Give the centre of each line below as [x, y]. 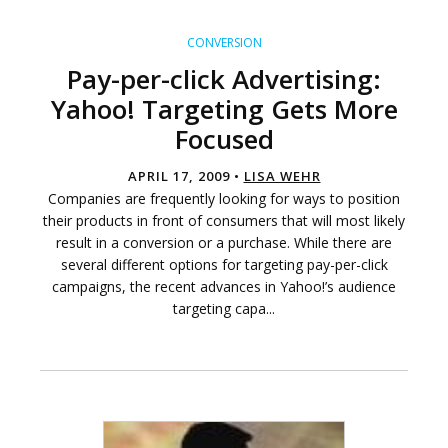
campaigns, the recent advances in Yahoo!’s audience [224, 287]
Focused [224, 139]
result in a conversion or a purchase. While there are [224, 243]
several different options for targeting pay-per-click [224, 265]
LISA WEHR [282, 176]
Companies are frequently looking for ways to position [224, 199]
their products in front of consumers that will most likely [224, 221]
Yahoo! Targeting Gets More [224, 109]
